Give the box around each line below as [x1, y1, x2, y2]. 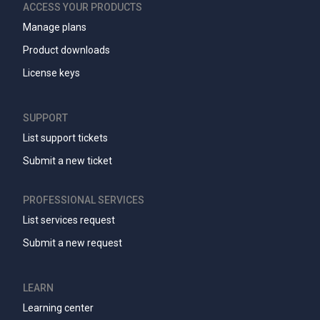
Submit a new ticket [23, 155, 112, 167]
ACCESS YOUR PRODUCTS [23, 1, 142, 14]
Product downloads [23, 44, 110, 56]
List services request [23, 214, 115, 226]
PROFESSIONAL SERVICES [23, 194, 144, 206]
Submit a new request [23, 237, 122, 249]
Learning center [23, 302, 94, 314]
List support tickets [23, 132, 108, 144]
